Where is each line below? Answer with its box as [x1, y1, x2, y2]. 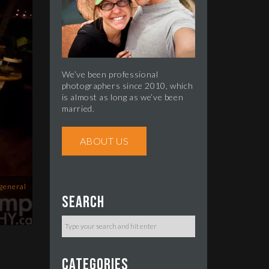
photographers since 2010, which [61, 80, 193, 91]
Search [61, 192, 104, 212]
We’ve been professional [61, 69, 159, 80]
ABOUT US [79, 134, 129, 147]
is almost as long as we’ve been [61, 92, 184, 103]
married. [61, 103, 95, 114]
